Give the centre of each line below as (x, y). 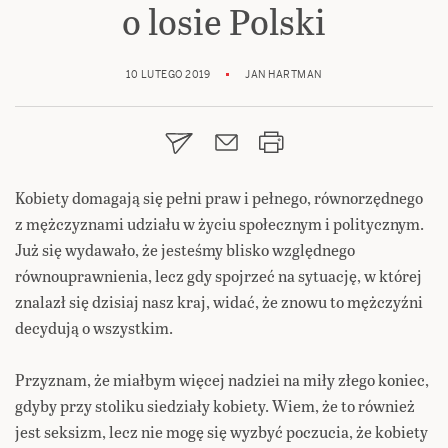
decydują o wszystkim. (94, 328)
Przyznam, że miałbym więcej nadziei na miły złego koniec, (222, 380)
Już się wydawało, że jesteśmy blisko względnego (185, 250)
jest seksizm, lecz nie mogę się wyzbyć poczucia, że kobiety (221, 432)
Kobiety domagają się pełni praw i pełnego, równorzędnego (219, 198)
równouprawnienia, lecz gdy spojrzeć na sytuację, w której (218, 276)
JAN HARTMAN (283, 75)
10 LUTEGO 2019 (168, 75)
